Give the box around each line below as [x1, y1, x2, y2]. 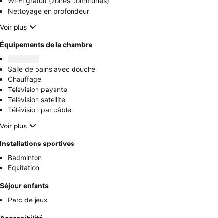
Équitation [8, 163, 39, 172]
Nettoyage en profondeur [8, 7, 89, 15]
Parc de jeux [8, 196, 48, 204]
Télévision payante [8, 85, 67, 93]
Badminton [8, 153, 42, 162]
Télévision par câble [8, 106, 71, 114]
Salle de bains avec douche [8, 65, 95, 73]
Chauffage [8, 75, 41, 83]
